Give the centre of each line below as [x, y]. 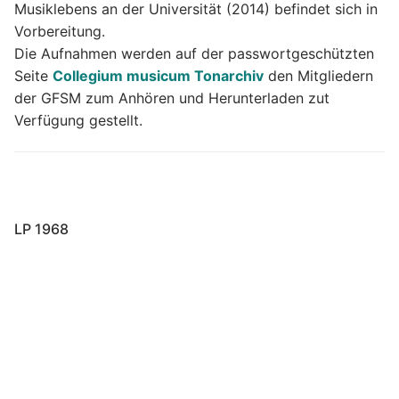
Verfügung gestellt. [78, 120]
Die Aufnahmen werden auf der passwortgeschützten [194, 53]
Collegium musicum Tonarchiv [158, 75]
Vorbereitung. [60, 31]
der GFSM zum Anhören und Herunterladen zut [172, 98]
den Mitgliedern [318, 75]
